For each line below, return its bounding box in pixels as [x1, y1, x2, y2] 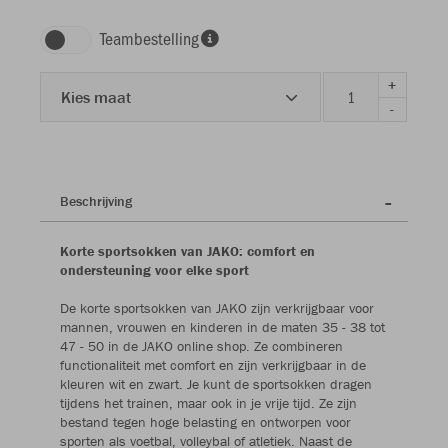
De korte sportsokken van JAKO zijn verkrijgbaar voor [60, 299, 374, 318]
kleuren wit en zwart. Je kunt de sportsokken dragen [60, 375, 372, 394]
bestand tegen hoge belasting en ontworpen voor [60, 413, 351, 432]
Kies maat [61, 87, 131, 108]
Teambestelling [100, 26, 199, 51]
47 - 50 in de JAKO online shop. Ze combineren [60, 337, 343, 356]
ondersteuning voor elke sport [60, 261, 249, 280]
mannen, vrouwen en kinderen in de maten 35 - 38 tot [60, 318, 385, 337]
